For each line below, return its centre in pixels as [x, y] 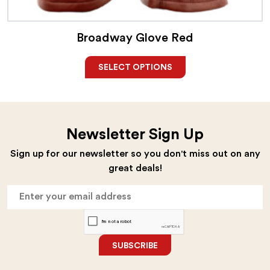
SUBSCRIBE [135, 246]
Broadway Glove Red [135, 38]
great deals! [135, 168]
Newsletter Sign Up [135, 134]
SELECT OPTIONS [135, 68]
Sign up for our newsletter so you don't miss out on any [135, 153]
